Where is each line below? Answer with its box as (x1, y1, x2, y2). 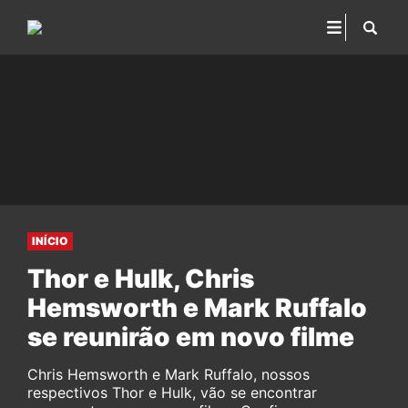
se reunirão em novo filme (27, 321, 354, 352)
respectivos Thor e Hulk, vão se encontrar (27, 383, 317, 402)
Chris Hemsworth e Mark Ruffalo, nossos (27, 365, 310, 383)
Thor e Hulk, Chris (27, 263, 254, 294)
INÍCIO (32, 234, 68, 248)
